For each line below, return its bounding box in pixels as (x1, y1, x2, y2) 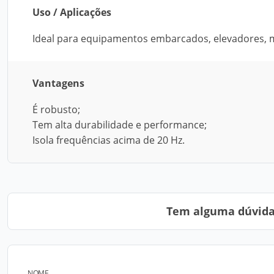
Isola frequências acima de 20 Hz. (32, 133, 185, 147)
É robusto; (32, 103, 80, 116)
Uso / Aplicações (32, 6, 111, 19)
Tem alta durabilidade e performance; (32, 118, 207, 131)
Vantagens (32, 76, 84, 90)
